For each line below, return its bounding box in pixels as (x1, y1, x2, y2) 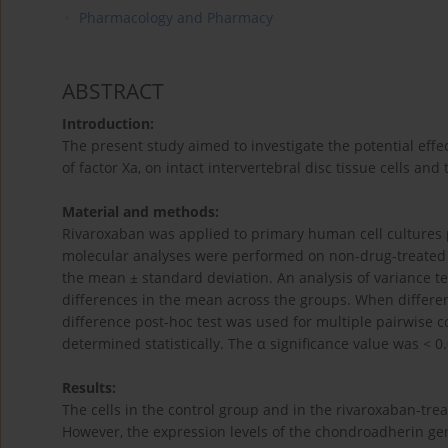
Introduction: (62, 114, 154, 134)
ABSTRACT (62, 77, 164, 106)
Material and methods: (62, 202, 219, 222)
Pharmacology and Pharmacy (78, 8, 273, 28)
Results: (62, 378, 116, 398)
